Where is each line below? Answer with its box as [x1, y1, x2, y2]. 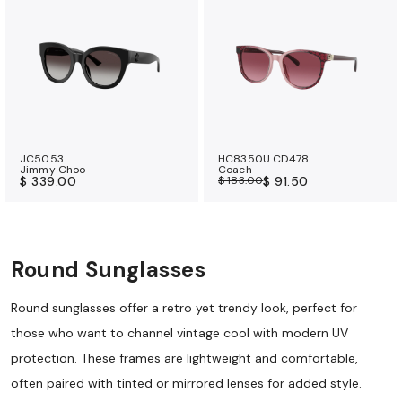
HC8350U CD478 [218, 151, 310, 166]
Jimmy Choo [20, 162, 86, 177]
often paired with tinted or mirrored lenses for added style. [11, 374, 362, 391]
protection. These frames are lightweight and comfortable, [11, 349, 358, 366]
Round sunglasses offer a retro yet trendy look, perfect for [11, 299, 357, 316]
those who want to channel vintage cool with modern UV [11, 324, 348, 341]
